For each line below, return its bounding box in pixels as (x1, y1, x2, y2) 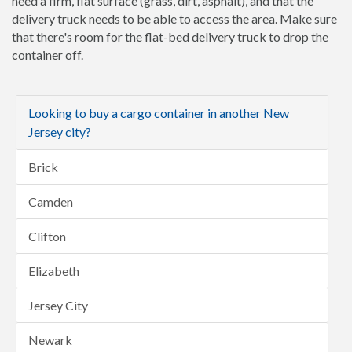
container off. (12, 47, 83, 62)
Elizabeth (28, 263, 79, 278)
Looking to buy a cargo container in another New (28, 105, 289, 120)
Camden (28, 194, 73, 209)
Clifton (28, 229, 66, 244)
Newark (28, 332, 72, 347)
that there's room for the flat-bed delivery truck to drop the (12, 29, 328, 44)
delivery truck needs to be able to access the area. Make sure (12, 11, 337, 26)
